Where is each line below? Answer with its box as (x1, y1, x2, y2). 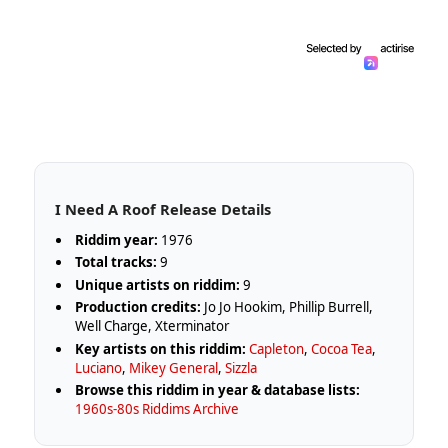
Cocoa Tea (311, 339, 373, 358)
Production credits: (75, 298, 202, 317)
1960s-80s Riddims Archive (75, 400, 240, 419)
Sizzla (225, 358, 258, 377)
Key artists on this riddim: (75, 339, 247, 358)
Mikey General (129, 358, 219, 377)
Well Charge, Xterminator (75, 317, 230, 336)
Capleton (249, 339, 305, 358)
